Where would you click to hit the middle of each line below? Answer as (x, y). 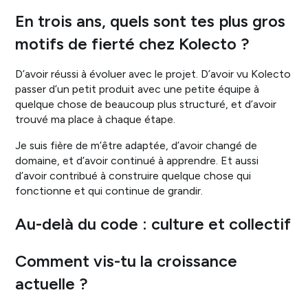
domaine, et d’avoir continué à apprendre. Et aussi (137, 160)
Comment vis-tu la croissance (126, 261)
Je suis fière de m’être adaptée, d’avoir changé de (136, 145)
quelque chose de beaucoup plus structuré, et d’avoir (146, 104)
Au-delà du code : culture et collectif (153, 224)
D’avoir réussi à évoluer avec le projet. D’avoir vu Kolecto (153, 74)
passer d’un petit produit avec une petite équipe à (137, 89)
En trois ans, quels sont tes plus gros (151, 22)
